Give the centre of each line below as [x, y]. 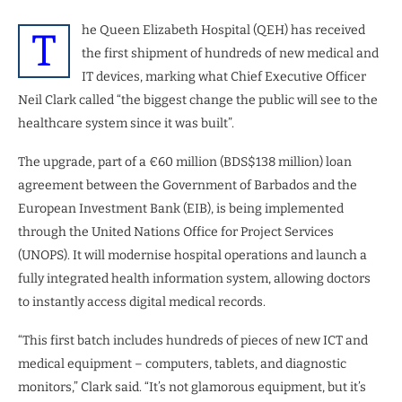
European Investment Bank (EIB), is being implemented [181, 208]
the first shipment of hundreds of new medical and [230, 53]
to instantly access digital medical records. [142, 301]
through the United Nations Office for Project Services [176, 232]
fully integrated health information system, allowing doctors [194, 278]
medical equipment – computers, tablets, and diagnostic [182, 363]
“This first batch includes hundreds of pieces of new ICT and [193, 340]
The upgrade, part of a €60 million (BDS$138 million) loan [185, 162]
